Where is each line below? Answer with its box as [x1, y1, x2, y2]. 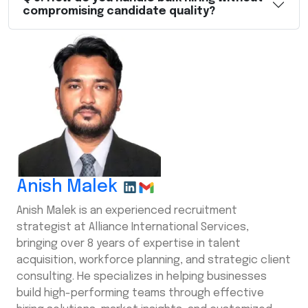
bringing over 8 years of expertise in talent [16, 238, 241, 250]
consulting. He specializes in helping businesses [16, 271, 267, 283]
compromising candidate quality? [23, 5, 215, 18]
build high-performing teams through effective [16, 287, 264, 300]
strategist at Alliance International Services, [16, 221, 249, 234]
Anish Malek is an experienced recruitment [16, 205, 237, 217]
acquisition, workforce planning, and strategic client [16, 254, 291, 267]
